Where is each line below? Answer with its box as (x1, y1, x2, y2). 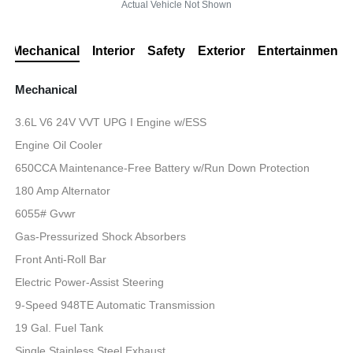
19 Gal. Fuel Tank (15, 321, 104, 334)
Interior (91, 43, 135, 58)
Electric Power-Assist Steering (15, 275, 165, 288)
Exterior (197, 43, 245, 58)
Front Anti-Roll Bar (15, 252, 107, 266)
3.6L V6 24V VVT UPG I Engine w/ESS (15, 115, 207, 128)
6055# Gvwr (15, 206, 76, 220)
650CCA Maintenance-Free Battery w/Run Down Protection (15, 161, 310, 174)
